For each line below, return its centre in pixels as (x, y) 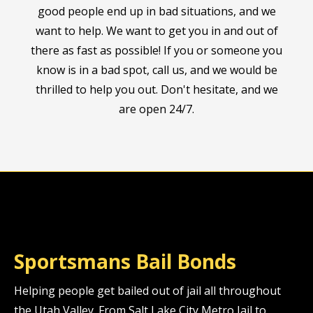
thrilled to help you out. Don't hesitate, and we (156, 89)
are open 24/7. (156, 109)
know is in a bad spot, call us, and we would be (156, 70)
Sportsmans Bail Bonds (125, 261)
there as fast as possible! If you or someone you (156, 50)
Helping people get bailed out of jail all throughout (147, 290)
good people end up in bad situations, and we (156, 11)
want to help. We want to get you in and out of (156, 30)
